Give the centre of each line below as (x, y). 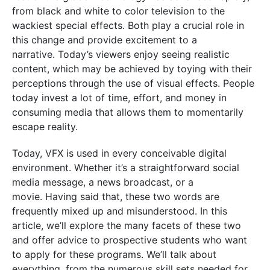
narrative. (33, 54)
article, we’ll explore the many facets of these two (127, 225)
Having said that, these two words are (132, 196)
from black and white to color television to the (118, 11)
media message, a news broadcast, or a (103, 182)
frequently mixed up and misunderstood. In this (120, 211)
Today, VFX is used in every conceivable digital (119, 153)
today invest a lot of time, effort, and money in (119, 98)
